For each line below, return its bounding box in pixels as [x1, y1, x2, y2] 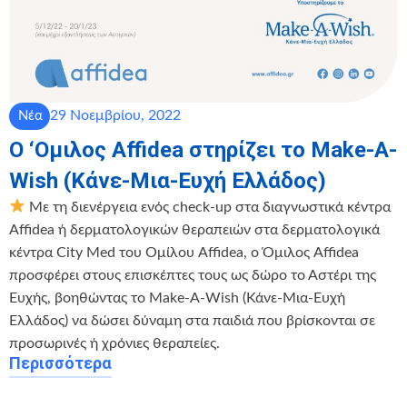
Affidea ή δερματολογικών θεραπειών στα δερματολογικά [9, 222, 380, 237]
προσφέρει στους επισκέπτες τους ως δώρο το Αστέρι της [9, 267, 376, 283]
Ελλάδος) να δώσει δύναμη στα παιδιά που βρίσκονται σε [9, 313, 375, 328]
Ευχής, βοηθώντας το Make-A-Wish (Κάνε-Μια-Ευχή [9, 290, 345, 305]
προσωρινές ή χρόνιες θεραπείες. [9, 335, 220, 351]
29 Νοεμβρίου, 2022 [50, 108, 181, 124]
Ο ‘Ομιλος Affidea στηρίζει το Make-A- [9, 136, 397, 163]
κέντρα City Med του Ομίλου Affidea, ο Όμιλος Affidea [9, 244, 359, 260]
